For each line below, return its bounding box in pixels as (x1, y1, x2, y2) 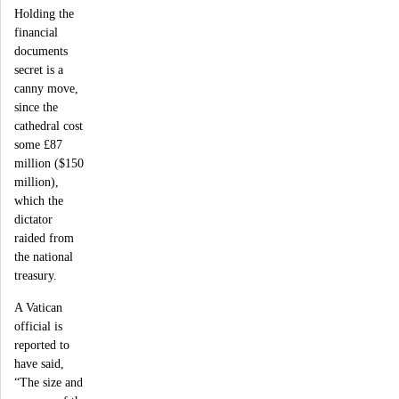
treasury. (14, 268, 57, 283)
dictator (14, 212, 53, 227)
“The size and (14, 374, 83, 389)
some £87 (14, 137, 62, 152)
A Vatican (14, 299, 62, 314)
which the (14, 193, 63, 208)
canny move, (14, 81, 78, 96)
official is (14, 318, 62, 333)
